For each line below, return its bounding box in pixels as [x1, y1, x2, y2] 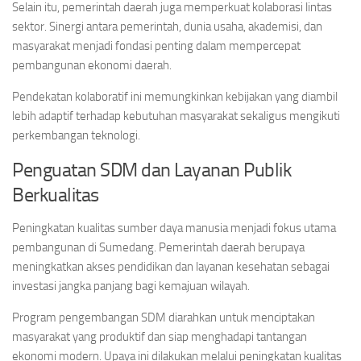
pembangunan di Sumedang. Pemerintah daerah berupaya [12, 240, 305, 255]
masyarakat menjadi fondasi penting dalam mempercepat [12, 39, 301, 53]
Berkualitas [12, 183, 99, 206]
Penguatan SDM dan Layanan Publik [12, 158, 291, 181]
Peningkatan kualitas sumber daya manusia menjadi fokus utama [12, 221, 336, 235]
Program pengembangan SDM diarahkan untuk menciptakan [12, 310, 315, 325]
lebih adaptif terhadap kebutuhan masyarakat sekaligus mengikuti [12, 109, 340, 123]
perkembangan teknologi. [12, 128, 140, 143]
